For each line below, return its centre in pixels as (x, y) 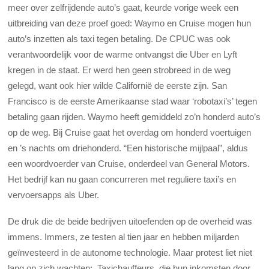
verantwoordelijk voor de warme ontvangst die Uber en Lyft (123, 54)
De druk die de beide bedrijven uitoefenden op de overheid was (130, 222)
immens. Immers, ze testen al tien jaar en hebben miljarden (124, 237)
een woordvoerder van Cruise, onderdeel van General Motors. (129, 163)
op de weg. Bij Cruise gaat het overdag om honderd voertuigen (130, 132)
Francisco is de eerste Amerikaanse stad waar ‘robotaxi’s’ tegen (133, 101)
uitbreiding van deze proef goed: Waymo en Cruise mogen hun (130, 23)
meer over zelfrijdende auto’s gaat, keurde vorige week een (123, 7)
